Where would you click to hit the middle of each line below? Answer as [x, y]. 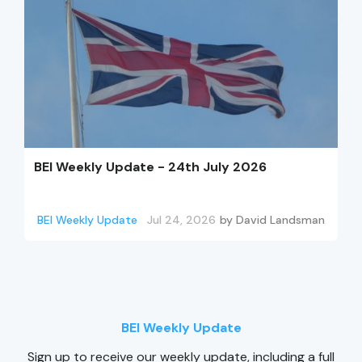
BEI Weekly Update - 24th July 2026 [150, 167]
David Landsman [280, 220]
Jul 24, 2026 [181, 220]
